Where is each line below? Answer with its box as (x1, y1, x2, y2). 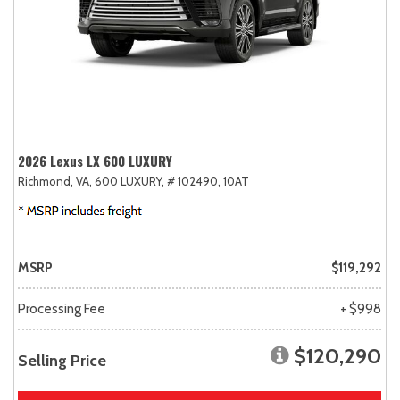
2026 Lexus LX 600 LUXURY (18, 151, 172, 171)
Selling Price (18, 351, 106, 371)
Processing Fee (18, 301, 105, 318)
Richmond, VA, (18, 174, 92, 189)
